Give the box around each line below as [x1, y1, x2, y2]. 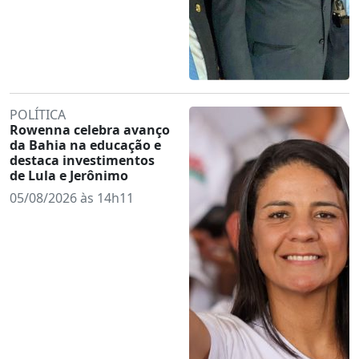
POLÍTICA [10, 105, 66, 123]
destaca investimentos [10, 151, 155, 169]
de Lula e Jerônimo [10, 166, 128, 184]
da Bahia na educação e [10, 135, 161, 154]
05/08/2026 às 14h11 [10, 188, 134, 207]
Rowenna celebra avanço [10, 120, 170, 139]
